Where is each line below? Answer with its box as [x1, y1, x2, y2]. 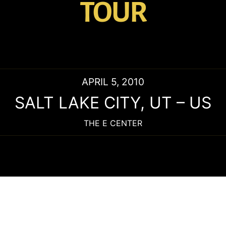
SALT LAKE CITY [15, 92, 140, 112]
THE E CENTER [84, 118, 142, 128]
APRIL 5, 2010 [82, 75, 144, 88]
